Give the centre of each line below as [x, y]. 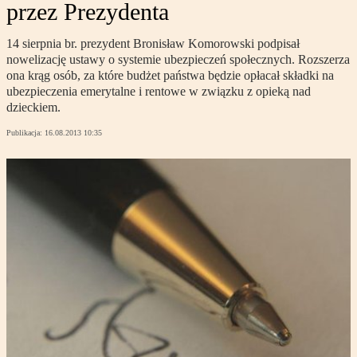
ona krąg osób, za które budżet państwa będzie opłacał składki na [170, 76]
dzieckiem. [33, 108]
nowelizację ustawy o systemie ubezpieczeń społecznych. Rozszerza [178, 60]
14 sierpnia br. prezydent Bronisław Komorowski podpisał [153, 44]
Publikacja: [25, 133]
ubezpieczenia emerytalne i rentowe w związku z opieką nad [159, 92]
